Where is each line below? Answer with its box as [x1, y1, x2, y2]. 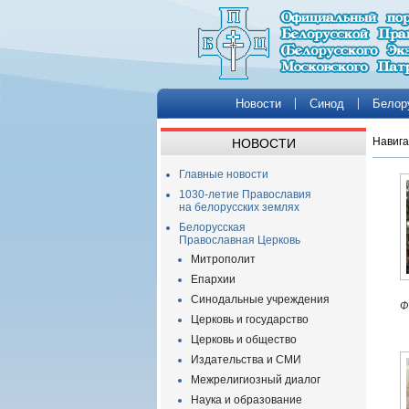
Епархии [191, 273, 236, 286]
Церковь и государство [191, 313, 309, 326]
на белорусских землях [179, 201, 299, 214]
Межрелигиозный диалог [191, 373, 320, 386]
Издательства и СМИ [191, 353, 301, 366]
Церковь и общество [191, 333, 297, 346]
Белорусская [179, 221, 246, 234]
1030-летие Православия [179, 188, 311, 201]
